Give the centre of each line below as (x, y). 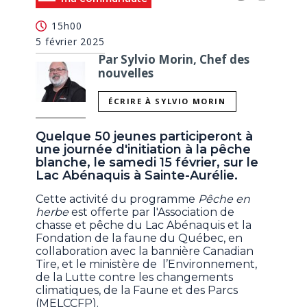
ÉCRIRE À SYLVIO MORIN (167, 101)
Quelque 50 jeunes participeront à (145, 137)
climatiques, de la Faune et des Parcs (137, 291)
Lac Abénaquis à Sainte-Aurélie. (137, 176)
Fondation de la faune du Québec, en (139, 238)
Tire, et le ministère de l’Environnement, (147, 265)
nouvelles (125, 73)
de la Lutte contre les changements (135, 278)
